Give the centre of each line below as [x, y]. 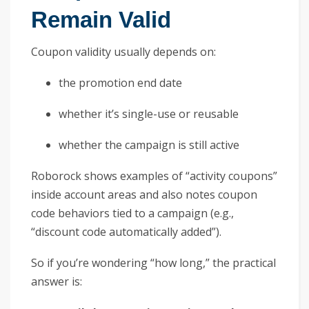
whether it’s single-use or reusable [149, 113]
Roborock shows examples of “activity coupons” [154, 176]
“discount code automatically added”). [126, 231]
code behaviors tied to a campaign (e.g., [132, 213]
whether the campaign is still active [149, 144]
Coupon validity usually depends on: [123, 51]
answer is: [57, 281]
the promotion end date [120, 82]
